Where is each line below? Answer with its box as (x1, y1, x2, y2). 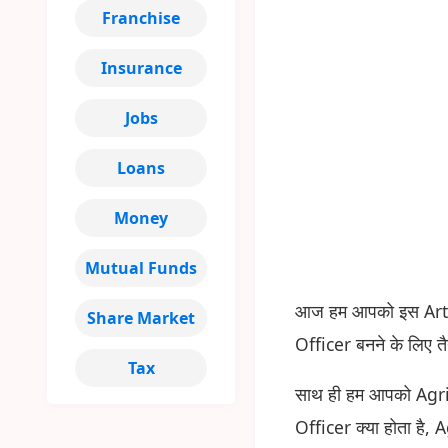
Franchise (102, 7, 181, 29)
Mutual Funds (85, 257, 198, 279)
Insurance (100, 57, 182, 79)
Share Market (87, 307, 196, 329)
